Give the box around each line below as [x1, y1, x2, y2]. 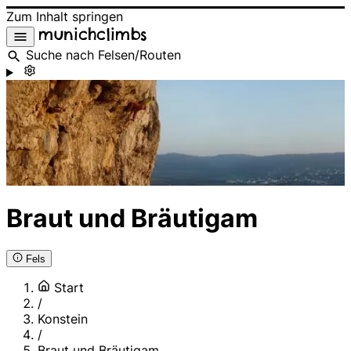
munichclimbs [38, 24, 147, 44]
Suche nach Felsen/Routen [26, 47, 181, 63]
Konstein [38, 311, 88, 327]
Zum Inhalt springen [6, 9, 123, 24]
